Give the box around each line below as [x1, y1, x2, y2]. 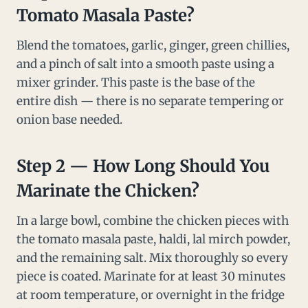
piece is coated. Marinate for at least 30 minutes [16, 269, 285, 285]
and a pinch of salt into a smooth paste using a [16, 56, 274, 72]
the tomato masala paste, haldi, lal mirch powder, [16, 232, 290, 247]
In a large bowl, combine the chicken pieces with [16, 213, 289, 229]
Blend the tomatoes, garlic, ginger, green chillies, [16, 38, 289, 54]
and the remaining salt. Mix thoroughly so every [16, 250, 288, 266]
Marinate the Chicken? [16, 180, 199, 202]
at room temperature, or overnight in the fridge [16, 287, 285, 303]
